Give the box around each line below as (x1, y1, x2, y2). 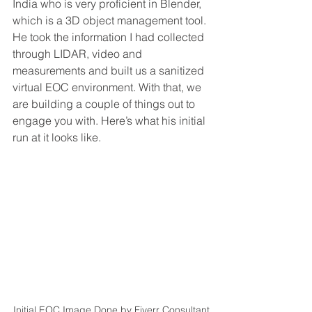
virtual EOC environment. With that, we (13, 80, 204, 95)
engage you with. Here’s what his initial (13, 114, 208, 128)
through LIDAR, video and (13, 47, 145, 61)
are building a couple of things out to (13, 97, 198, 111)
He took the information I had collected (13, 30, 207, 45)
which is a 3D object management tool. (13, 13, 209, 28)
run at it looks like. (13, 130, 104, 145)
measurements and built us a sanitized (13, 63, 207, 78)
